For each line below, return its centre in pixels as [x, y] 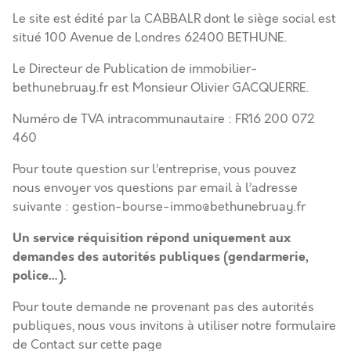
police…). [40, 275]
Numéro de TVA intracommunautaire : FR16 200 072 [163, 119]
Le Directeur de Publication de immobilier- [135, 69]
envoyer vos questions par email [138, 188]
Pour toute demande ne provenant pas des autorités [163, 307]
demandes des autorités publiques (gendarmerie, [161, 257]
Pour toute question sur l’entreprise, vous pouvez [154, 169]
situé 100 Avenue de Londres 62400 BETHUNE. [150, 38]
